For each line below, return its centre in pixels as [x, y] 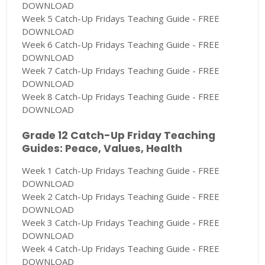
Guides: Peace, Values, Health [102, 149]
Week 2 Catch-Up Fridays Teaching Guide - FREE [121, 197]
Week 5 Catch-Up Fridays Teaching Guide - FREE [121, 19]
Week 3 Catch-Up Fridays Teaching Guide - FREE [121, 223]
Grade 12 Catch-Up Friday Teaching [119, 136]
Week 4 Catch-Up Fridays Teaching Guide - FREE [121, 249]
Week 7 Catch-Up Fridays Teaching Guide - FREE [121, 71]
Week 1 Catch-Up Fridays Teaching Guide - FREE [121, 171]
